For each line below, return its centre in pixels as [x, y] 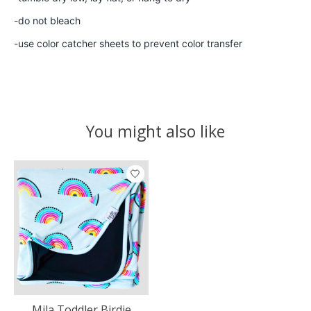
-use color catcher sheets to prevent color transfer [128, 43]
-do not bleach [47, 20]
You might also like [155, 131]
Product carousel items [74, 168]
